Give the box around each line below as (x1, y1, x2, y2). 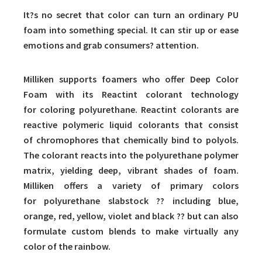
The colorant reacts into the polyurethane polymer (23, 149, 239, 161)
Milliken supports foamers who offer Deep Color (23, 73, 239, 85)
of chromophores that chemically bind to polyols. (23, 134, 239, 146)
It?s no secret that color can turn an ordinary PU (23, 9, 239, 21)
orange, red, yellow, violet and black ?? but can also (23, 210, 239, 222)
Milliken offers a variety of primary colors (23, 180, 239, 192)
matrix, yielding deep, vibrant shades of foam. (23, 164, 239, 177)
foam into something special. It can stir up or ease (23, 24, 239, 36)
